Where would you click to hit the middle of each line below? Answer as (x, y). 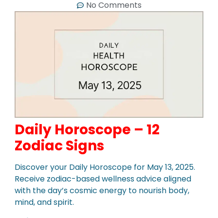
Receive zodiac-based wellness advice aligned (103, 179)
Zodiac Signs (59, 146)
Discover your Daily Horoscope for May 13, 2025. (105, 167)
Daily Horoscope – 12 (87, 130)
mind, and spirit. (44, 202)
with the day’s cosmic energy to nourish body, (102, 191)
